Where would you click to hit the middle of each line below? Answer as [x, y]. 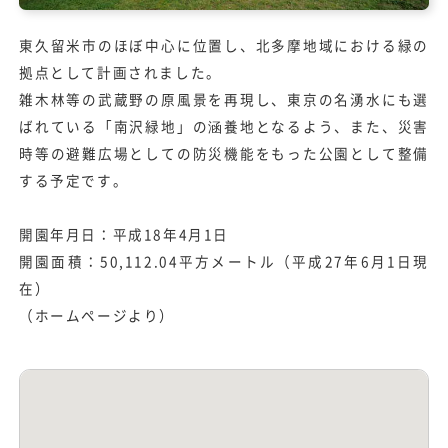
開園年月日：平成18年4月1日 [124, 233]
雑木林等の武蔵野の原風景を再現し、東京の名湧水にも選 [224, 98]
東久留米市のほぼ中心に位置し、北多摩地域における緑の [224, 44]
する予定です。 [74, 179]
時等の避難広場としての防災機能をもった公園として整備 [224, 152]
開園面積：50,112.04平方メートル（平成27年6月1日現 [224, 260]
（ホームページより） [97, 314]
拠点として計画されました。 [120, 71]
